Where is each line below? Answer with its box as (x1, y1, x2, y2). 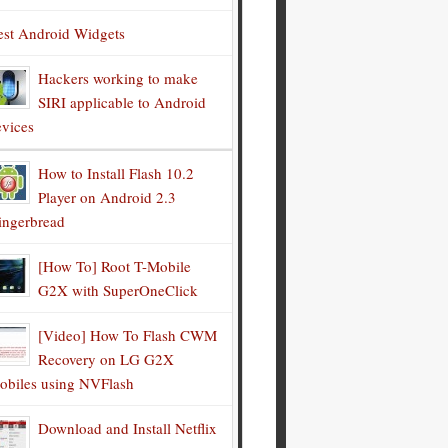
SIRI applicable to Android (38, 92, 206, 112)
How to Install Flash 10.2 (38, 163, 194, 183)
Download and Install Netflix (38, 418, 217, 438)
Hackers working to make (38, 68, 198, 88)
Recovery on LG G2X (38, 349, 174, 369)
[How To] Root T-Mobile (38, 256, 191, 276)
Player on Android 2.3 (38, 187, 176, 207)
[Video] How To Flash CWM (38, 325, 217, 345)
